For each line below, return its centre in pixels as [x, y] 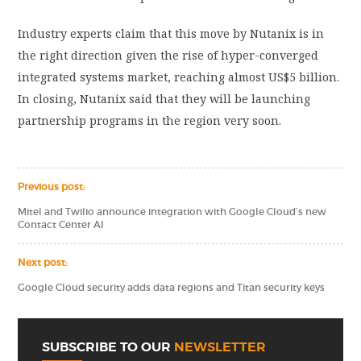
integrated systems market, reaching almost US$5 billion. [179, 77]
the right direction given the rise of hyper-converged [168, 56]
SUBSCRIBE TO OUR [108, 347]
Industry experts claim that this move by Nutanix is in [171, 34]
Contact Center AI [61, 225]
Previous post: [52, 187]
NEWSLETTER [220, 347]
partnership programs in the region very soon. [150, 121]
